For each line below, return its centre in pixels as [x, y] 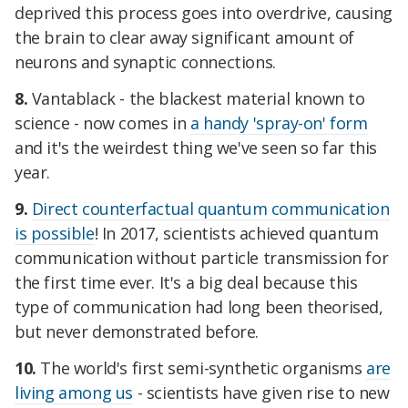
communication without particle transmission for [202, 257]
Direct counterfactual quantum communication [210, 208]
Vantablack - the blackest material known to [196, 99]
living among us [74, 392]
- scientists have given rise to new [261, 392]
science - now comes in [102, 123]
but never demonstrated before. [139, 331]
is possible [55, 233]
